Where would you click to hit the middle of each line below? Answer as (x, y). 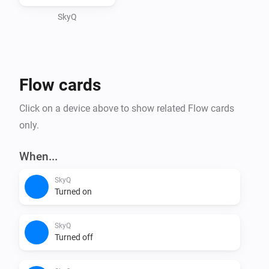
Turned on (73, 191)
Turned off (74, 237)
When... (38, 156)
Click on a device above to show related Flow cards (127, 108)
